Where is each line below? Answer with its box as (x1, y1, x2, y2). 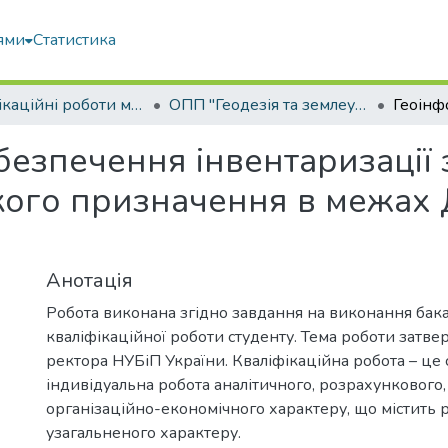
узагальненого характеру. (46, 422, 241, 444)
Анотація (46, 267, 133, 294)
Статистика (33, 29, 117, 51)
